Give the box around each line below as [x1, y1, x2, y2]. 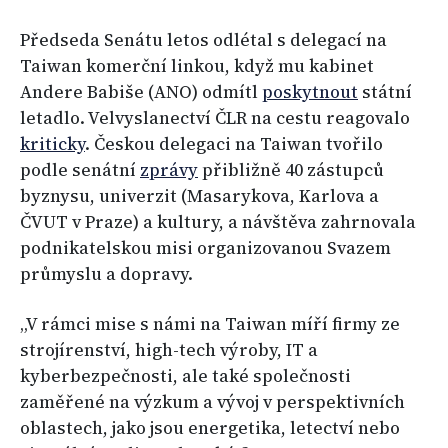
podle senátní [20, 158, 140, 183]
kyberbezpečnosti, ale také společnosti [20, 364, 351, 389]
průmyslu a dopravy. [20, 262, 193, 287]
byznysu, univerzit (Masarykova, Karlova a [20, 184, 379, 209]
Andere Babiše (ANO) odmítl [20, 80, 262, 105]
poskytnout [262, 80, 358, 105]
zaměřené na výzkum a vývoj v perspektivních [20, 390, 405, 415]
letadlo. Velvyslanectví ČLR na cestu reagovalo [20, 106, 410, 131]
